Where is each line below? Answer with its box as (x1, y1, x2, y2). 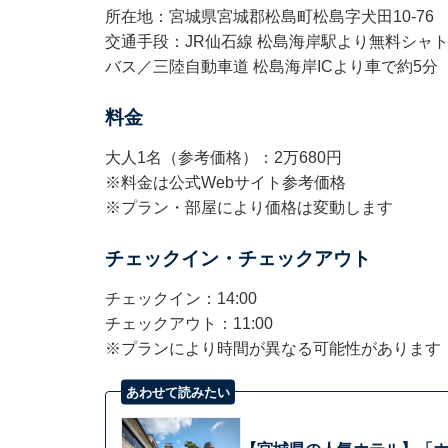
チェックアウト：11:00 (104, 315, 273, 333)
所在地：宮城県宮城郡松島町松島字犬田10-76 (104, 8, 434, 26)
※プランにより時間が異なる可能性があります (104, 340, 441, 358)
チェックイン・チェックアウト (104, 248, 371, 270)
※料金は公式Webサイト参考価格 (104, 174, 346, 192)
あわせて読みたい (125, 384, 230, 400)
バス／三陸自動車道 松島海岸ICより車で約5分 (104, 58, 438, 76)
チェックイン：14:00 (104, 290, 257, 308)
